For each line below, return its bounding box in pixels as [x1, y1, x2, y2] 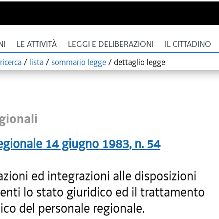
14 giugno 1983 [45, 135, 129, 152]
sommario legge [51, 57, 106, 67]
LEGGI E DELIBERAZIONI [68, 39, 153, 49]
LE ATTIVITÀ [17, 39, 57, 49]
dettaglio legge [114, 57, 165, 67]
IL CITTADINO [165, 39, 211, 49]
